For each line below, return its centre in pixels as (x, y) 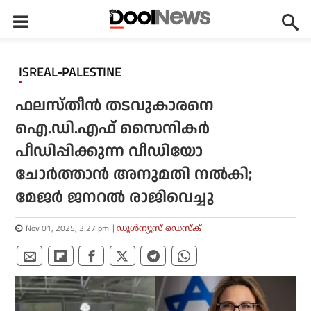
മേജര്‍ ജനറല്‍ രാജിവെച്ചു (115, 197)
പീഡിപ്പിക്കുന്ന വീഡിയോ (109, 152)
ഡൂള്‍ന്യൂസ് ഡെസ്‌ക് (159, 228)
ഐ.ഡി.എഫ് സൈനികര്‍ (113, 129)
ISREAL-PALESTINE (72, 72)
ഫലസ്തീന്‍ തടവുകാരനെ (115, 106)
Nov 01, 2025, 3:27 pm (68, 228)
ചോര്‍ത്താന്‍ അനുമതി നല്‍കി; (134, 175)
